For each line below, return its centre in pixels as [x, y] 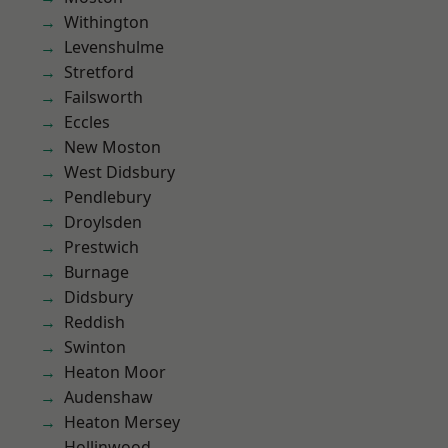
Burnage [96, 272]
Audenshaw [108, 397]
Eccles [87, 122]
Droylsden [103, 222]
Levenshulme [114, 47]
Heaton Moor [115, 372]
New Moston [112, 147]
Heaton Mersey [122, 422]
